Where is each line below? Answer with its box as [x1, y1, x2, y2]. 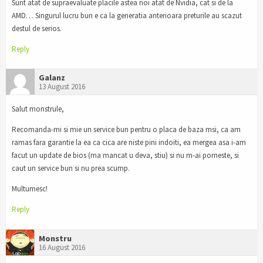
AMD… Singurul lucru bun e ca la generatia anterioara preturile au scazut [12, 10, 242, 21]
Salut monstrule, [12, 104, 64, 114]
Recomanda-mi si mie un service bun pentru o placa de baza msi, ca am [12, 124, 241, 135]
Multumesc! [12, 184, 48, 194]
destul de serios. [12, 23, 62, 33]
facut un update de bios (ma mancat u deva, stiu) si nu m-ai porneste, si [12, 150, 239, 161]
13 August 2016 [39, 82, 85, 92]
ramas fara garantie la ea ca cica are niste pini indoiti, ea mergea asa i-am [12, 137, 246, 148]
